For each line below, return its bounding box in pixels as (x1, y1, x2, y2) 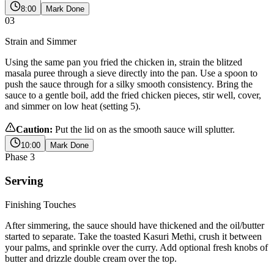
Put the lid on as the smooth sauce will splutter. (55, 124, 235, 135)
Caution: (16, 124, 53, 135)
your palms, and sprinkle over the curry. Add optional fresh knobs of (5, 242, 268, 253)
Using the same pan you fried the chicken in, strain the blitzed (5, 57, 242, 68)
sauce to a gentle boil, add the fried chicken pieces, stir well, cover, (5, 90, 261, 101)
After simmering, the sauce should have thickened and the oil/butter (5, 220, 264, 231)
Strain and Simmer (5, 36, 76, 47)
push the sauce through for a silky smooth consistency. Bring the (5, 79, 253, 90)
